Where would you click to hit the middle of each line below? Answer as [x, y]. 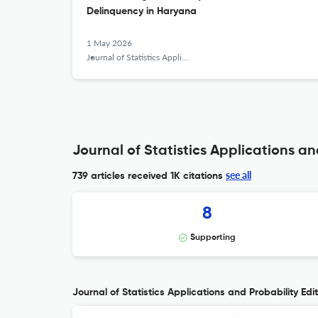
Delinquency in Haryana [142, 11]
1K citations [195, 176]
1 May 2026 [109, 43]
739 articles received [120, 176]
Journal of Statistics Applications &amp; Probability [134, 57]
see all [238, 175]
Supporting [213, 238]
